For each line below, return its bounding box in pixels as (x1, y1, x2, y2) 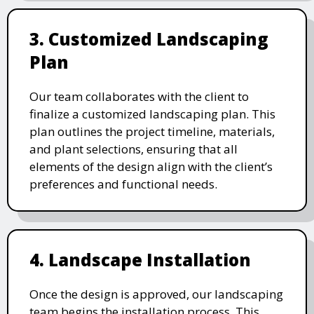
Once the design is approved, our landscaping (29, 286, 283, 303)
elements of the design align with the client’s (29, 158, 273, 175)
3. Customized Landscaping (29, 27, 268, 51)
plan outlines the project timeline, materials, (29, 123, 275, 140)
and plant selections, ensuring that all (29, 141, 238, 158)
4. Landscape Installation (29, 248, 251, 272)
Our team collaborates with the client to (29, 88, 249, 105)
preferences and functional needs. (29, 176, 217, 193)
